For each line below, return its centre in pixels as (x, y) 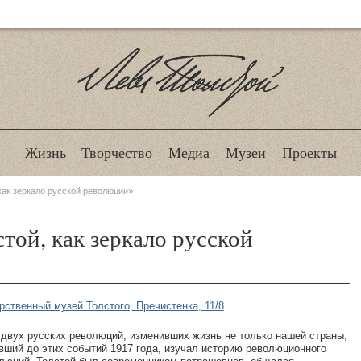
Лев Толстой (180, 133)
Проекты (309, 153)
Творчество (117, 153)
